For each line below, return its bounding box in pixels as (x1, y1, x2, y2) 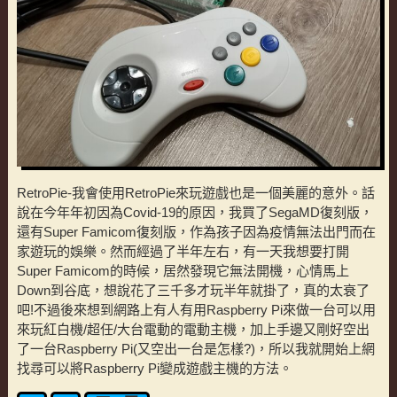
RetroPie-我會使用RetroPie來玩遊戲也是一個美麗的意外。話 (16, 184, 375, 200)
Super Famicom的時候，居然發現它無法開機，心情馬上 (16, 262, 349, 278)
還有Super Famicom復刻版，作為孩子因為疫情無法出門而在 (16, 223, 376, 239)
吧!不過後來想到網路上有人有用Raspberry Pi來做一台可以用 (16, 301, 376, 317)
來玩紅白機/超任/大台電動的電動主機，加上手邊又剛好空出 (16, 321, 370, 337)
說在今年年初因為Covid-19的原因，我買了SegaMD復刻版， (16, 204, 373, 220)
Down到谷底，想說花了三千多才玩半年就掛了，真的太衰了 (16, 282, 370, 298)
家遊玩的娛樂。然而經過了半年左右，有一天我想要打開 (16, 243, 349, 259)
